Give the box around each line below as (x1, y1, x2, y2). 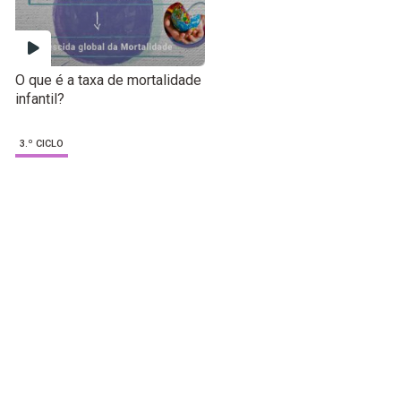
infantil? (15, 90, 65, 108)
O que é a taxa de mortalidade (15, 72, 202, 90)
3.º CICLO (20, 138, 64, 150)
